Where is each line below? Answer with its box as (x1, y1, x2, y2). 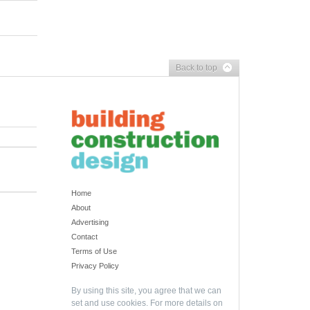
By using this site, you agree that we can (71, 286, 221, 296)
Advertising (71, 218, 109, 227)
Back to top (176, 63, 217, 73)
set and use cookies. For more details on (71, 298, 223, 309)
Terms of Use (71, 247, 117, 256)
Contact (71, 232, 98, 241)
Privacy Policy (71, 262, 119, 271)
